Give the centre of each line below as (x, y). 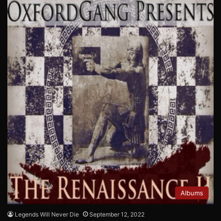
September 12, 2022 (117, 214)
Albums (192, 193)
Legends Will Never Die (47, 214)
